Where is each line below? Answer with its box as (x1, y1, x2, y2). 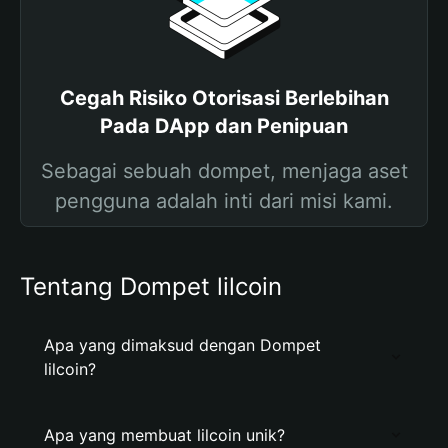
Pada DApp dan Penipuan (100, 114, 348, 138)
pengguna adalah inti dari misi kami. (55, 189, 393, 213)
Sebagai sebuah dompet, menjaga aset (40, 159, 408, 183)
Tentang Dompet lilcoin (20, 272, 282, 301)
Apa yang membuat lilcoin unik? (44, 425, 285, 445)
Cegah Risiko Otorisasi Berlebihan (59, 86, 389, 110)
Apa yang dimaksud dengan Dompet (44, 335, 321, 355)
